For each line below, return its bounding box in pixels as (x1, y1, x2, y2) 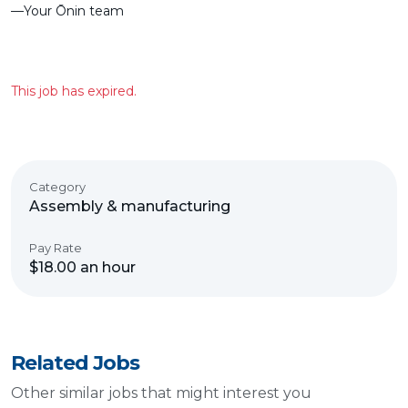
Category (29, 179, 86, 194)
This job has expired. (11, 83, 137, 99)
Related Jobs (11, 351, 139, 375)
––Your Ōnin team (11, 3, 124, 19)
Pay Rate (29, 240, 82, 255)
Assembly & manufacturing (29, 198, 230, 215)
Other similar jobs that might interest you (11, 384, 311, 402)
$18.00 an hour (29, 259, 136, 276)
